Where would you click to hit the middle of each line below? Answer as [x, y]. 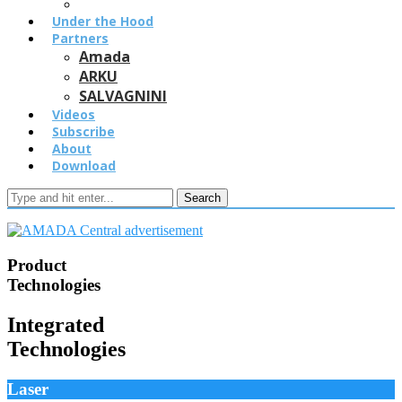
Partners [80, 38]
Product [37, 265]
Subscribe [83, 131]
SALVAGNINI [123, 96]
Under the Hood [103, 21]
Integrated [56, 324]
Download [84, 166]
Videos [74, 114]
